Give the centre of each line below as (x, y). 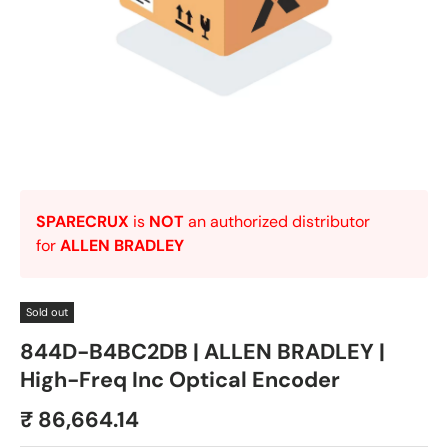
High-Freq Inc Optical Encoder (180, 380)
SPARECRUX (82, 221)
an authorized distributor (277, 221)
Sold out (47, 312)
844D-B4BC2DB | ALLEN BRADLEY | (202, 352)
